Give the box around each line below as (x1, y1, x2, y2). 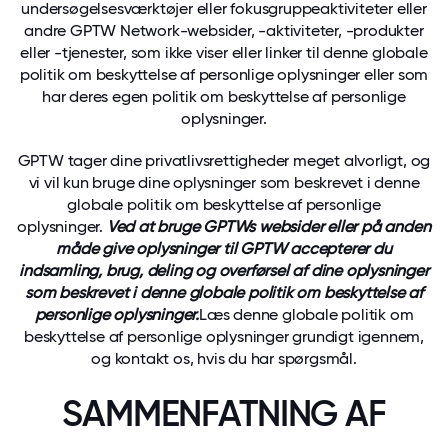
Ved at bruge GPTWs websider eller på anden (106, 217, 431, 236)
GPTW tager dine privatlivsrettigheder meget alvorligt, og (17, 151, 431, 170)
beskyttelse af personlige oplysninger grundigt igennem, (24, 327, 424, 346)
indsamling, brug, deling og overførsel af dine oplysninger (19, 261, 429, 280)
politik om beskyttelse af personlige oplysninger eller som (19, 65, 429, 84)
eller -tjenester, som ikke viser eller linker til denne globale (20, 43, 428, 62)
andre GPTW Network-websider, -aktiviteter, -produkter (24, 21, 424, 40)
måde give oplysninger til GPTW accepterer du (56, 239, 392, 258)
